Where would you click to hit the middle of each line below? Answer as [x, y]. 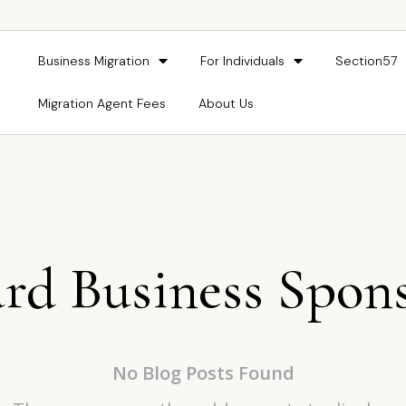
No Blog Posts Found [203, 373]
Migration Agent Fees [101, 103]
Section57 [366, 60]
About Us [226, 103]
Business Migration [93, 60]
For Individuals [242, 60]
